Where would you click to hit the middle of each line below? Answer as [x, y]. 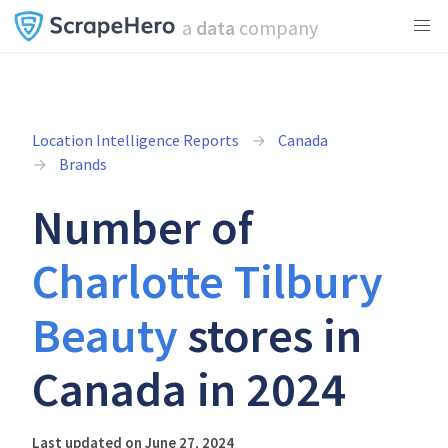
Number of [142, 227]
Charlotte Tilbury [207, 281]
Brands [83, 164]
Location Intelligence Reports [135, 140]
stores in [270, 335]
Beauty [105, 335]
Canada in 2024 [189, 389]
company [276, 27]
